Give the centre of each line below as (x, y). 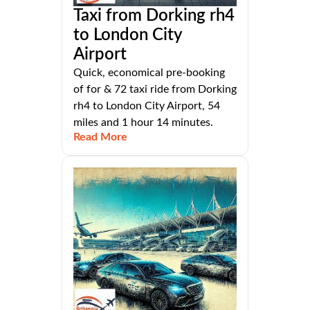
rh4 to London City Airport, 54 (147, 106)
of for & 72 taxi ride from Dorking (155, 90)
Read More (100, 137)
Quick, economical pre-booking (149, 73)
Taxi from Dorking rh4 (154, 16)
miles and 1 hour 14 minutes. (143, 123)
